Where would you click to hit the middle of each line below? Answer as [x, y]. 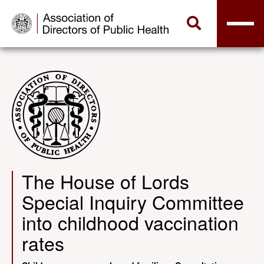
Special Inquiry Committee [133, 202]
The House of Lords [105, 181]
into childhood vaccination [130, 222]
